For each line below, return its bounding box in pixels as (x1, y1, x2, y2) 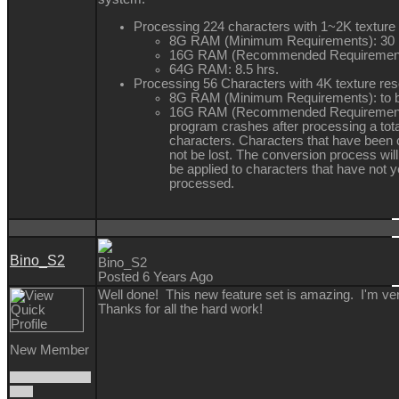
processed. (169, 175, 234, 191)
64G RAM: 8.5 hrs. (169, 61, 279, 77)
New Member (10, 343, 89, 358)
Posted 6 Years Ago (98, 270, 213, 285)
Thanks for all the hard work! (98, 302, 263, 317)
